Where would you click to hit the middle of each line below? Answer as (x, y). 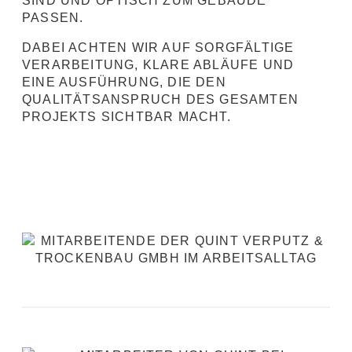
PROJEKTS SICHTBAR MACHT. (126, 117)
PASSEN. (53, 18)
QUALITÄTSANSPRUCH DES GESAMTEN (161, 99)
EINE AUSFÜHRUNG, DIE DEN (124, 82)
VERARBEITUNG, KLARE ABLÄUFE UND (158, 65)
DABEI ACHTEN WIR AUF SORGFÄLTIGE (158, 48)
